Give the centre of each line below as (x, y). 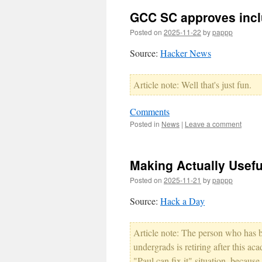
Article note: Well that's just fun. (192, 85)
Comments (150, 111)
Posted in (145, 124)
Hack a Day (182, 201)
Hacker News (186, 53)
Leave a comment (213, 124)
